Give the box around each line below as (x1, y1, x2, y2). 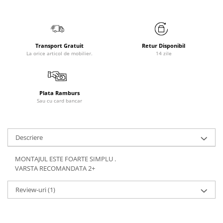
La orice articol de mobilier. (26, 50, 93, 57)
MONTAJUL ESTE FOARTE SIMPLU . (15, 154, 116, 163)
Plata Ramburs (39, 89, 80, 97)
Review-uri (15, 185, 48, 194)
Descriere (15, 133, 43, 142)
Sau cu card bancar (37, 97, 82, 104)
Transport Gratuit (35, 42, 84, 49)
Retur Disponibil (142, 42, 185, 49)
